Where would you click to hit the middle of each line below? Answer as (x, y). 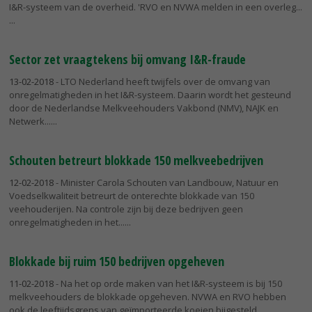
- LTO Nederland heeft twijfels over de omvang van (162, 81)
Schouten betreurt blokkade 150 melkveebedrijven (136, 160)
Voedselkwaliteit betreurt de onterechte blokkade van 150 (132, 195)
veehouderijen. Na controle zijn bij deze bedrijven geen (126, 209)
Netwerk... (30, 121)
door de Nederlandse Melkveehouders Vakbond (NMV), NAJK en (144, 108)
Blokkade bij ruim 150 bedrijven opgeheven (117, 261)
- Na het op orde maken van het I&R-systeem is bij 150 (168, 283)
